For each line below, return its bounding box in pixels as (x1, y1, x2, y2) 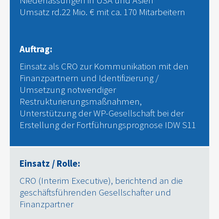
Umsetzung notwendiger (20, 84, 116, 96)
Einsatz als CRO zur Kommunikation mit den (20, 60, 189, 72)
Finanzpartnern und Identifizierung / (20, 72, 159, 84)
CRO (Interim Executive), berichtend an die (20, 174, 183, 186)
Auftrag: (20, 43, 54, 55)
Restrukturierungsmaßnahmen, (20, 95, 142, 108)
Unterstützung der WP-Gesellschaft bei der (20, 107, 184, 119)
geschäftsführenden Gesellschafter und (20, 186, 171, 198)
